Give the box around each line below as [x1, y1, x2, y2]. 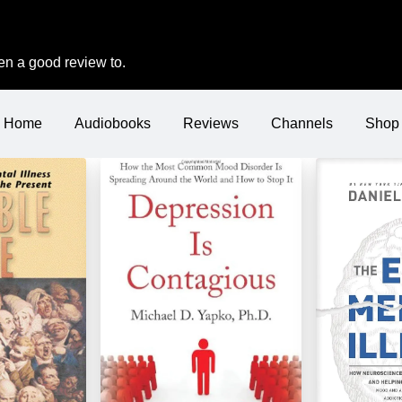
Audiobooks [74, 116, 151, 131]
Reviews [182, 116, 239, 131]
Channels [270, 116, 333, 131]
